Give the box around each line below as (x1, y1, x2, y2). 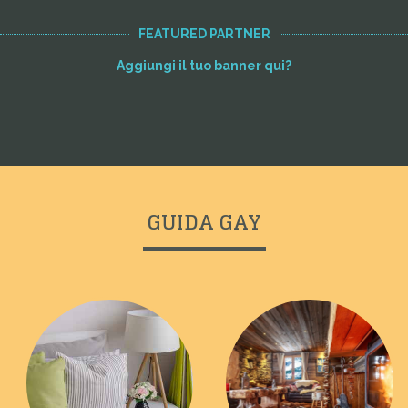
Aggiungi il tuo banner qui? (117, 57, 291, 73)
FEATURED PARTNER (138, 25, 270, 41)
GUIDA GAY (147, 203, 261, 240)
